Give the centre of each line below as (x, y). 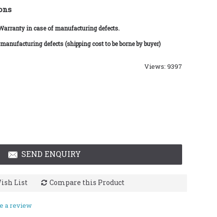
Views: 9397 (163, 66)
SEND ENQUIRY (51, 154)
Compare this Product (87, 182)
